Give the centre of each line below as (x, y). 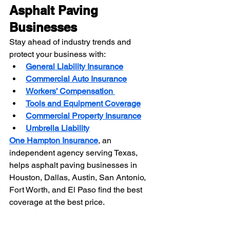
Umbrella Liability (57, 128)
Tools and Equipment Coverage (83, 103)
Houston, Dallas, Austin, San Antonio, (79, 177)
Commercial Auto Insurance (76, 79)
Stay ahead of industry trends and (71, 42)
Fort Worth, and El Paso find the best (77, 189)
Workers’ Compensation (69, 91)
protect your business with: (57, 54)
